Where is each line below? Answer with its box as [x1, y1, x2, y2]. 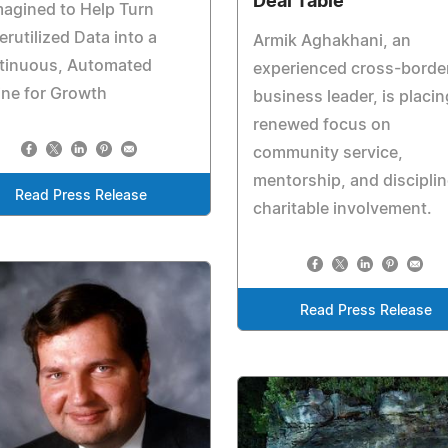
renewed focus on [252, 117, 391, 134]
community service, [252, 145, 403, 162]
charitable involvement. [252, 201, 432, 218]
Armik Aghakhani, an [252, 33, 411, 50]
